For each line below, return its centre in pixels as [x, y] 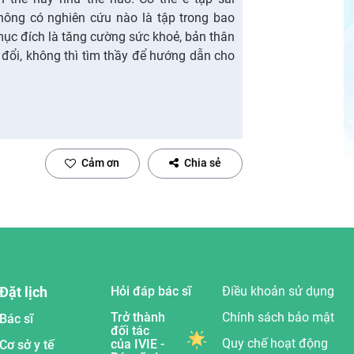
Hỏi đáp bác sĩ [151, 291]
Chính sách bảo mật [279, 317]
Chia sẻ [203, 163]
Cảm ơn [101, 163]
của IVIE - [137, 344]
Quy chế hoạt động [275, 343]
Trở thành [137, 317]
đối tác [130, 330]
